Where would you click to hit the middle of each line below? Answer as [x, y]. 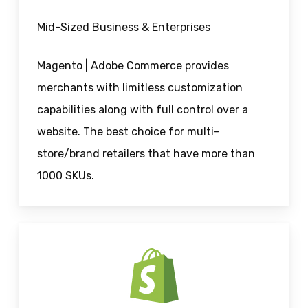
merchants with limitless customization [140, 88]
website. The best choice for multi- [128, 132]
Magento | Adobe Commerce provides [133, 66]
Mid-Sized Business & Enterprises [123, 27]
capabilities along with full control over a [142, 110]
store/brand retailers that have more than [146, 154]
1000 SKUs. [65, 176]
